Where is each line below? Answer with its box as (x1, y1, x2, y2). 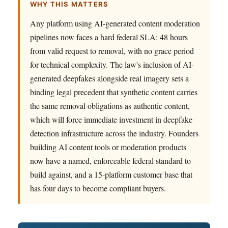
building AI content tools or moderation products (30, 141, 186, 152)
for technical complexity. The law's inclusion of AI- (30, 59, 194, 70)
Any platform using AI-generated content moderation (30, 17, 200, 28)
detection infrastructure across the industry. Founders (30, 127, 198, 138)
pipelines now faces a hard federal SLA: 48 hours (30, 31, 188, 42)
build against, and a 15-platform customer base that (30, 168, 192, 180)
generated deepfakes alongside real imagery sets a (30, 72, 189, 83)
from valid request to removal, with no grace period (30, 45, 194, 56)
